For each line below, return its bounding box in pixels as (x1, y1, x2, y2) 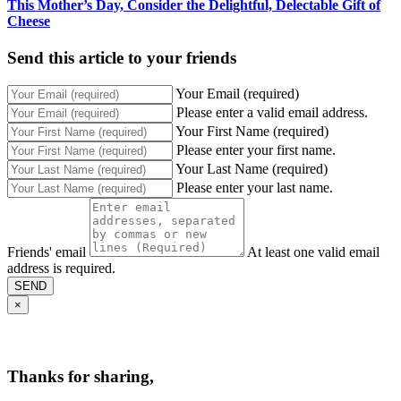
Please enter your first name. (176, 141, 336, 158)
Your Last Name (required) (175, 160, 328, 176)
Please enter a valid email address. (176, 104, 368, 120)
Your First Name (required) (175, 123, 328, 139)
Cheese (7, 13, 50, 29)
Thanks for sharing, (7, 367, 154, 387)
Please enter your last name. (176, 179, 333, 195)
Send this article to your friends (7, 47, 236, 67)
